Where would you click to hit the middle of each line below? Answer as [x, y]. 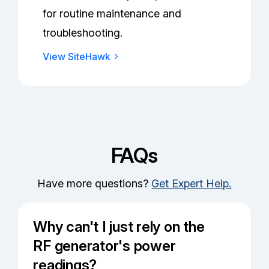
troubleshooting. [83, 33]
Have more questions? [95, 184]
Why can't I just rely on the [119, 227]
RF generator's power [104, 246]
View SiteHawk [77, 57]
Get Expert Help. [192, 184]
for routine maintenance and [112, 14]
